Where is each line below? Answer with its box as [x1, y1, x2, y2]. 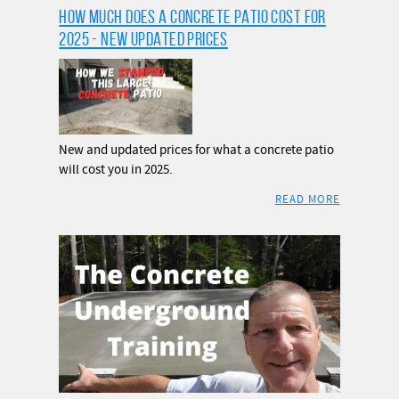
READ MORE [274, 191, 340, 207]
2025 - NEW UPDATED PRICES [59, 28, 228, 50]
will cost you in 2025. [59, 160, 174, 178]
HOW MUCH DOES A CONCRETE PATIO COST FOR [59, 6, 326, 28]
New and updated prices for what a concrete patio [59, 141, 335, 159]
